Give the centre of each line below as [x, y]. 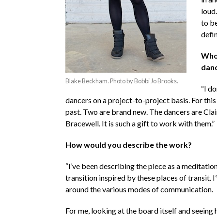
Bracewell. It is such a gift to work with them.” [140, 123]
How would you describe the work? [128, 144]
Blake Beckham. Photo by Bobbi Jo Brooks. [122, 81]
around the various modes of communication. [139, 189]
